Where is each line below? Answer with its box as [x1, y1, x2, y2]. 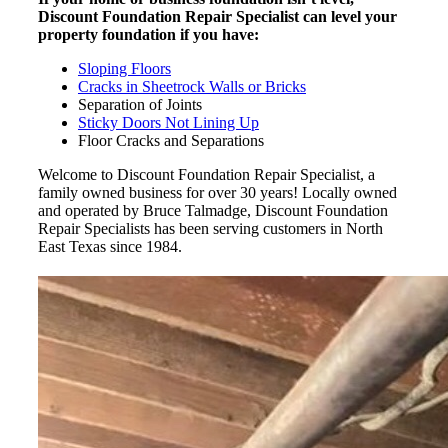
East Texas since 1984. [37, 237, 182, 255]
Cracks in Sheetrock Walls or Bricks [77, 77, 306, 95]
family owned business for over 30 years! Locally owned [37, 183, 397, 201]
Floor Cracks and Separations [77, 131, 264, 149]
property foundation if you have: [37, 25, 259, 43]
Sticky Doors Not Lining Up [77, 113, 259, 131]
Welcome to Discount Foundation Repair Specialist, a [37, 165, 375, 183]
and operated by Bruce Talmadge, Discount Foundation [37, 201, 388, 219]
